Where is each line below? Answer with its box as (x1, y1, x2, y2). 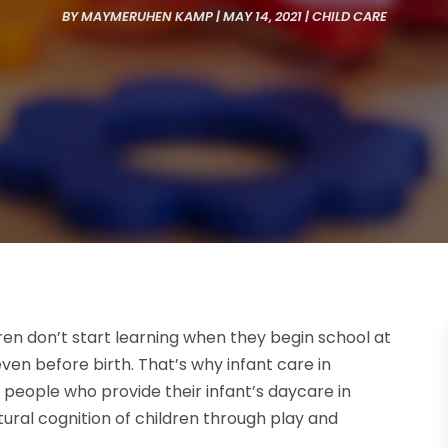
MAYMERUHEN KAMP (80, 7, 213, 27)
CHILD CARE (311, 7, 387, 27)
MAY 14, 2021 (222, 7, 302, 27)
